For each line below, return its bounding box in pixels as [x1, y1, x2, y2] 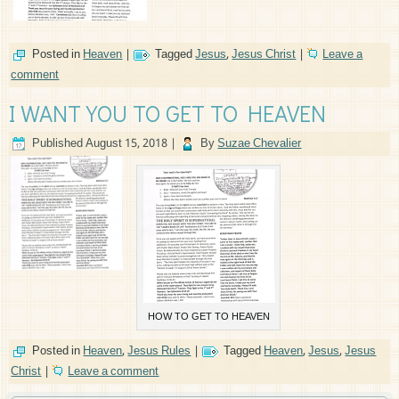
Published [32, 134, 84, 155]
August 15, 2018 [85, 134, 168, 155]
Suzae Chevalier [217, 134, 302, 155]
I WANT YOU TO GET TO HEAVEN [9, 98, 327, 129]
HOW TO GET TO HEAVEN [147, 309, 270, 326]
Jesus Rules [127, 341, 191, 362]
